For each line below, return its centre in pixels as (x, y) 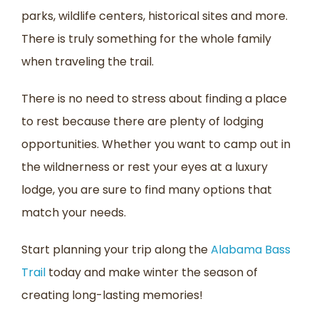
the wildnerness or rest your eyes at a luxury (145, 167)
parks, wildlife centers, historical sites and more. (155, 16)
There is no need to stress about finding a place (154, 99)
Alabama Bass (251, 250)
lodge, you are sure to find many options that (147, 190)
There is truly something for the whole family (146, 39)
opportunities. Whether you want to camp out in (156, 145)
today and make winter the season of (152, 273)
